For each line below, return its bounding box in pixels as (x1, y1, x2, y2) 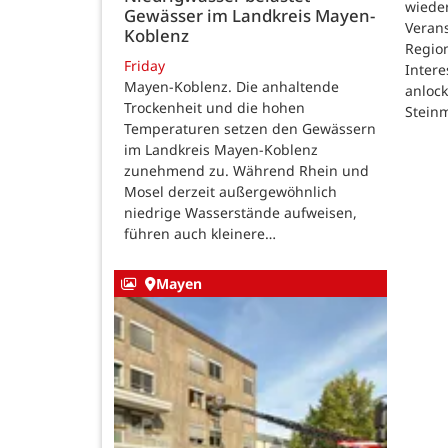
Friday (124, 55, 165, 75)
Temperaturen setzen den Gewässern (124, 118, 376, 138)
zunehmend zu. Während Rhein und (124, 160, 369, 180)
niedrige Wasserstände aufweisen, (124, 202, 357, 222)
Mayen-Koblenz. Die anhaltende (124, 76, 339, 96)
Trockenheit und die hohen (124, 97, 305, 117)
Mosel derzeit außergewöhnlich (124, 181, 337, 201)
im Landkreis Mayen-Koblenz (124, 139, 318, 159)
